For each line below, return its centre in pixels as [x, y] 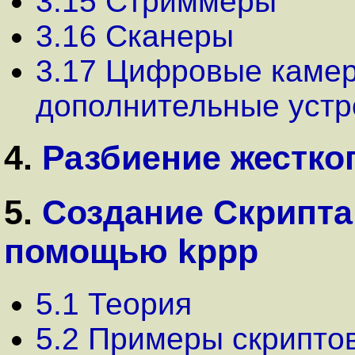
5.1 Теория [114, 304]
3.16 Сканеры [135, 36]
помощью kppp [131, 252]
